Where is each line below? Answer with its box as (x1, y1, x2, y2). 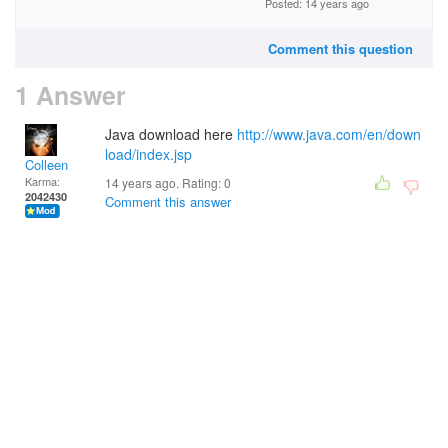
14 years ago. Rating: (105, 174, 224, 191)
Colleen (25, 155, 68, 174)
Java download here (105, 124, 237, 144)
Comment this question (268, 39, 413, 58)
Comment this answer (105, 192, 231, 211)
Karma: (25, 173, 60, 189)
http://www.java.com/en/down (237, 124, 421, 144)
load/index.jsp (105, 144, 192, 164)
